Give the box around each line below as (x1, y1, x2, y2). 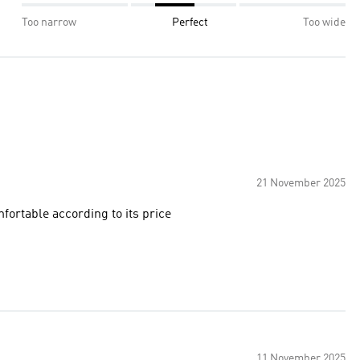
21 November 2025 (256, 178, 346, 189)
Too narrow (22, 17, 76, 28)
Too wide (303, 17, 346, 28)
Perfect (171, 17, 208, 28)
